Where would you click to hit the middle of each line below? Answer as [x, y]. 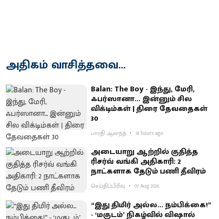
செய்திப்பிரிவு [108, 186]
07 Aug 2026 [147, 186]
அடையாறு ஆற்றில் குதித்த [145, 152]
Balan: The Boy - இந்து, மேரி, [143, 89]
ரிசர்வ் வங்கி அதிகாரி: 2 [136, 161]
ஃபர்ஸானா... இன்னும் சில [142, 99]
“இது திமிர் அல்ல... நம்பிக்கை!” [151, 205]
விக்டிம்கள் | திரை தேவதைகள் [149, 109]
